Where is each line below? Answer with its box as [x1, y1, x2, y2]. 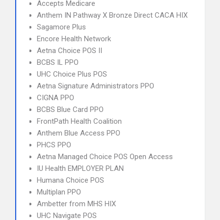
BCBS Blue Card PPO [37, 105, 104, 114]
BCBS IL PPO [37, 58, 79, 67]
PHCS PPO [37, 140, 71, 149]
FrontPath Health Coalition [37, 117, 122, 126]
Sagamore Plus [37, 23, 86, 31]
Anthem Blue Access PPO [37, 129, 120, 137]
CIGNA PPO [37, 93, 74, 102]
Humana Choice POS [37, 176, 104, 185]
